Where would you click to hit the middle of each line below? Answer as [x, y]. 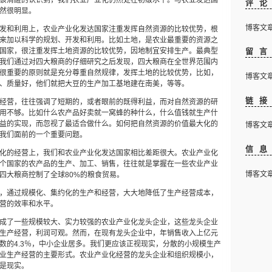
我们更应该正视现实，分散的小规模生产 [155, 244]
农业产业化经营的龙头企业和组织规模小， [149, 255]
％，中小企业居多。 [57, 244]
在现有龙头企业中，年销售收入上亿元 [156, 233]
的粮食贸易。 [102, 175]
